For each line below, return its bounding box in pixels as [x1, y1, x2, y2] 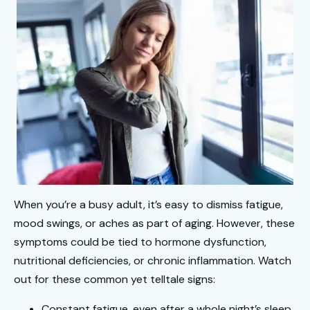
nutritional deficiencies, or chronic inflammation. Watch [14, 253, 291, 268]
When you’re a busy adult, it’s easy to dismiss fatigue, [14, 197, 283, 212]
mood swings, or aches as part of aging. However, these [14, 216, 295, 231]
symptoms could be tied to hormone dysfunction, [14, 235, 266, 250]
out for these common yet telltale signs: [14, 272, 215, 287]
